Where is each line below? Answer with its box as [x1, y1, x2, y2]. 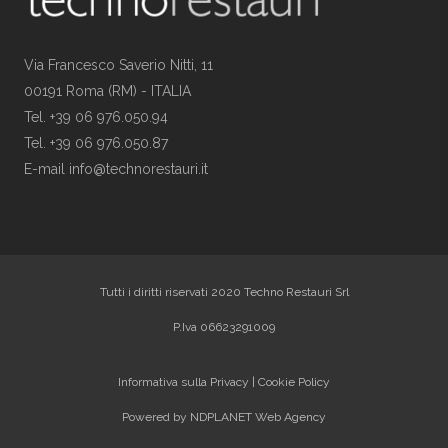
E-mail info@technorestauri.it [24, 161, 208, 178]
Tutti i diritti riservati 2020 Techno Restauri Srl [99, 285, 349, 300]
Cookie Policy [258, 375, 330, 390]
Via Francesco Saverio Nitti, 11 [24, 57, 213, 74]
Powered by [122, 410, 190, 425]
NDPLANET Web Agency [190, 410, 326, 425]
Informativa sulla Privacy [118, 375, 249, 390]
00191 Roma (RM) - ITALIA [24, 83, 191, 100]
